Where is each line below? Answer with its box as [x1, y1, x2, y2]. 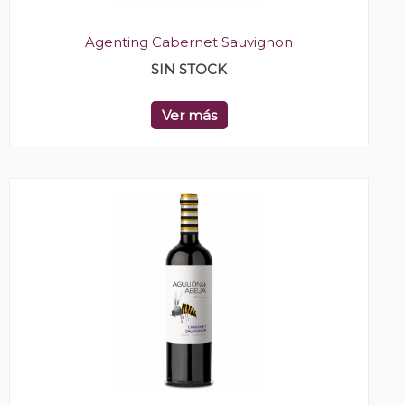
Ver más [161, 107, 217, 125]
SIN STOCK [151, 61, 227, 79]
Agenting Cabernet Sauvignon [85, 33, 293, 52]
